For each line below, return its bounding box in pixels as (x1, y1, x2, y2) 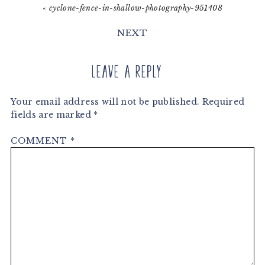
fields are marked (10, 109, 94, 121)
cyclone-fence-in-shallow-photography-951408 (49, 4, 222, 13)
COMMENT (10, 135, 70, 147)
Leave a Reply (91, 63, 162, 82)
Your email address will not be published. (10, 96, 200, 108)
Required (202, 96, 245, 108)
